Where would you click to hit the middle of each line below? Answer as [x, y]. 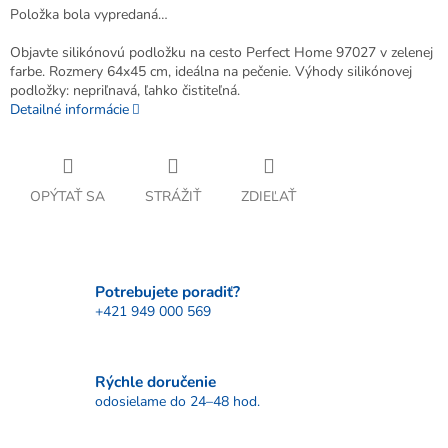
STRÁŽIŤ [173, 197]
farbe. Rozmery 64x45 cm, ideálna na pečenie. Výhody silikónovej [211, 72]
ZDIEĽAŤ [268, 197]
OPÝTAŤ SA [67, 197]
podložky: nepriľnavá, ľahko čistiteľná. [125, 91]
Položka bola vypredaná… [89, 15]
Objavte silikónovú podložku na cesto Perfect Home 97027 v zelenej [221, 53]
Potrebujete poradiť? [167, 291]
